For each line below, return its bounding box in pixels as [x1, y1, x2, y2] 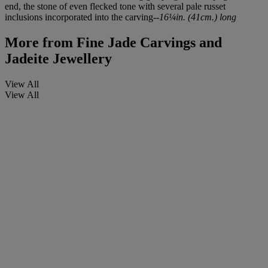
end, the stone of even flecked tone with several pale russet [5, 1, 226, 12]
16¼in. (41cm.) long [159, 12, 236, 23]
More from [5, 35, 73, 51]
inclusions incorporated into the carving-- [5, 12, 159, 23]
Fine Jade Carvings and [73, 35, 222, 51]
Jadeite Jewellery [5, 51, 112, 67]
